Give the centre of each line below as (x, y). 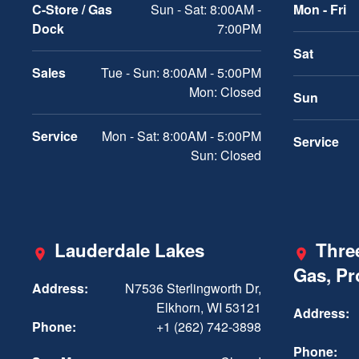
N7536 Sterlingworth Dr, (193, 288)
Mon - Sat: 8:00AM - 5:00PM (182, 136)
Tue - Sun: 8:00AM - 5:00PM (181, 73)
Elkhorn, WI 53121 (209, 308)
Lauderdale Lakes (129, 250)
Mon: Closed (225, 92)
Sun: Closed (226, 155)
